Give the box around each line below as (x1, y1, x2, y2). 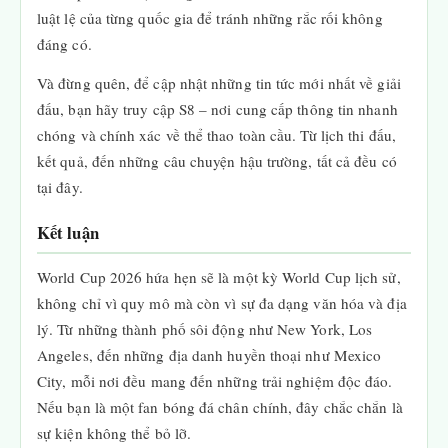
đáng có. (37, 34, 92, 54)
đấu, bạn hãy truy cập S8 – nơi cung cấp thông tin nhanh (37, 99, 398, 119)
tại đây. (37, 177, 83, 197)
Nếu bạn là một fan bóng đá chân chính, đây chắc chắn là (37, 397, 403, 417)
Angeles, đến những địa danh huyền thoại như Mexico (37, 345, 382, 365)
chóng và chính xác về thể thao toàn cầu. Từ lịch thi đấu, (37, 125, 396, 145)
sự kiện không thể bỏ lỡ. (37, 423, 192, 443)
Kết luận (37, 220, 99, 245)
